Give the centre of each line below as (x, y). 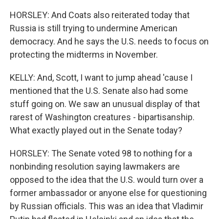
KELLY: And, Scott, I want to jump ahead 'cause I (101, 77)
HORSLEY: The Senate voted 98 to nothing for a (101, 153)
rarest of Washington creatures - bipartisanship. (102, 117)
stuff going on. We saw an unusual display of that (105, 104)
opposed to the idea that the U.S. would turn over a (107, 180)
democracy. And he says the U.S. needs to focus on (109, 41)
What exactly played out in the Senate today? (96, 130)
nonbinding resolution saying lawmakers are (95, 166)
